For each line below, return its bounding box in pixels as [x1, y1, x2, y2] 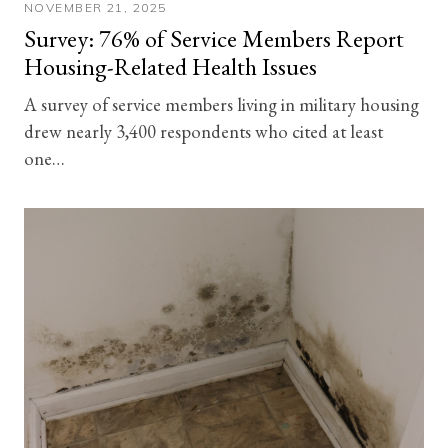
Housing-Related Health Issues [24, 50, 317, 82]
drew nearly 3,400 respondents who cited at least [24, 118, 383, 143]
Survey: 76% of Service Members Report [24, 22, 404, 54]
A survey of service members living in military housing [24, 91, 419, 116]
